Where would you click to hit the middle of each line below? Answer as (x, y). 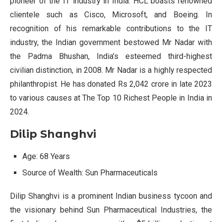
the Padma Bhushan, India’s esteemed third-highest (111, 56)
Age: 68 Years (46, 157)
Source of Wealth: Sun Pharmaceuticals (90, 173)
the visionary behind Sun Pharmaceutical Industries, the (111, 210)
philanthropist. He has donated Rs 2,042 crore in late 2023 (111, 84)
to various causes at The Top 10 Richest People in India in (111, 98)
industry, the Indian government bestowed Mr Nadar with (111, 43)
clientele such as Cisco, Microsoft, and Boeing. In (111, 15)
